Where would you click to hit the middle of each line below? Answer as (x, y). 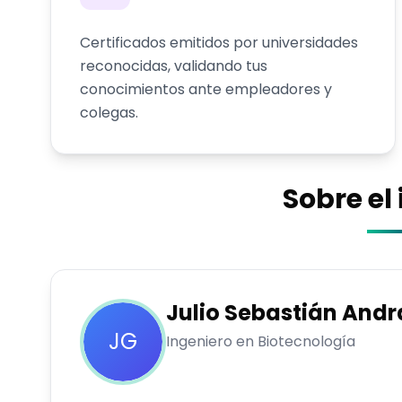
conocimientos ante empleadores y (206, 89)
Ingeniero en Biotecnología (261, 341)
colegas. (109, 113)
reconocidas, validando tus (174, 66)
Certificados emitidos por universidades (219, 43)
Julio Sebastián (252, 313)
